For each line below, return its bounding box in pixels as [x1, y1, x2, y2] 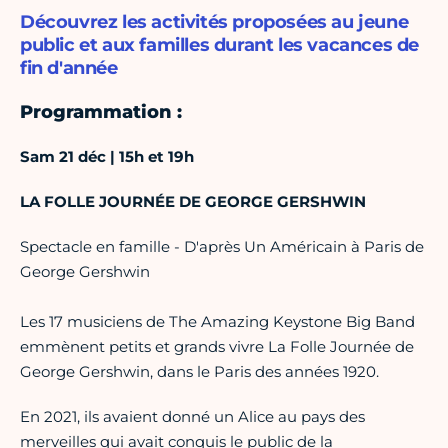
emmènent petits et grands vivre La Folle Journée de [20, 337, 414, 357]
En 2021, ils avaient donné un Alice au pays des [20, 407, 365, 427]
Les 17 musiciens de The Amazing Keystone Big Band [20, 312, 415, 332]
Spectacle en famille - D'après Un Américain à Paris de [20, 237, 424, 257]
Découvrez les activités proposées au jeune [20, 11, 409, 34]
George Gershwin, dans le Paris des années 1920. [20, 362, 379, 382]
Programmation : [20, 101, 182, 124]
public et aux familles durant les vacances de [20, 34, 420, 57]
